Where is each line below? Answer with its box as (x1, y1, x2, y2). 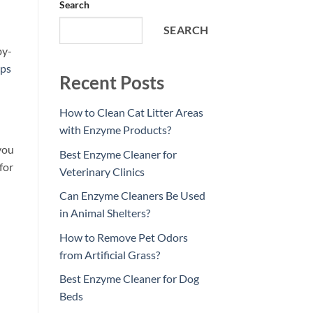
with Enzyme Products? (59, 123, 171, 137)
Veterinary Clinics (59, 164, 145, 178)
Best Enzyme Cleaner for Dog (59, 272, 199, 286)
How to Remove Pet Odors (59, 230, 188, 244)
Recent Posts (59, 72, 164, 94)
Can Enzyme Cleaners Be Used (59, 189, 205, 203)
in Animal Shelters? (59, 206, 150, 220)
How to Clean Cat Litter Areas (59, 105, 203, 119)
